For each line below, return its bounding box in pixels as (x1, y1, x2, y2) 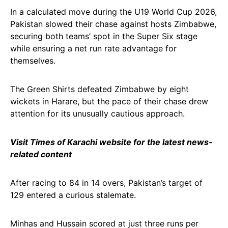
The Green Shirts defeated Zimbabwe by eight (10, 84, 189, 94)
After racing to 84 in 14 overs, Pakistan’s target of (10, 178, 203, 188)
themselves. (10, 55, 55, 66)
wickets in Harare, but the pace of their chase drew (10, 96, 208, 106)
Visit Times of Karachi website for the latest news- (10, 137, 213, 147)
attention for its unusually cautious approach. (10, 108, 185, 119)
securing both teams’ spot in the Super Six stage (10, 31, 197, 41)
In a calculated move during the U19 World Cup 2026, (10, 7, 217, 17)
